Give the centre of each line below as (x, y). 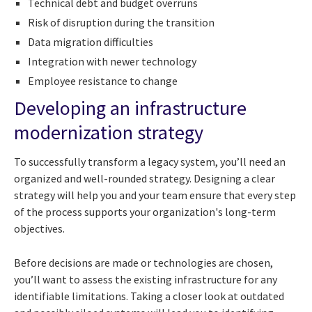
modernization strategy (109, 133)
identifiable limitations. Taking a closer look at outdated (149, 296)
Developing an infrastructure (130, 108)
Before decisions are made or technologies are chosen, (143, 262)
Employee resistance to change (103, 81)
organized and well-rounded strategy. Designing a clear (145, 178)
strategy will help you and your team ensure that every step (155, 195)
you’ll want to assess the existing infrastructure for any (146, 279)
